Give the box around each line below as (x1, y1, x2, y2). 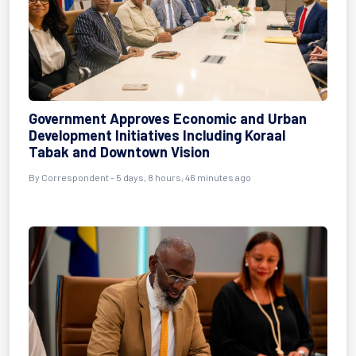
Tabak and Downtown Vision (29, 143, 210, 161)
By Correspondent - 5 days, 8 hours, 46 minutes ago (29, 172, 251, 183)
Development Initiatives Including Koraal (29, 126, 285, 144)
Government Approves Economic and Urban (29, 110, 307, 127)
